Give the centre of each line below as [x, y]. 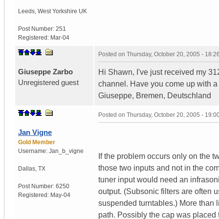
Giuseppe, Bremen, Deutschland [155, 95]
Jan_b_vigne [66, 151]
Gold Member [37, 142]
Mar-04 [60, 37]
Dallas [27, 168]
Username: [33, 151]
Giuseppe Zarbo [45, 71]
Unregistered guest [48, 82]
